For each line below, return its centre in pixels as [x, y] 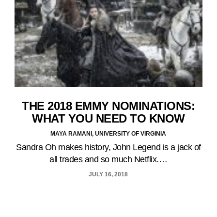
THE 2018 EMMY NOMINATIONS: [108, 106]
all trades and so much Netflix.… [108, 159]
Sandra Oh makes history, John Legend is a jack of [108, 147]
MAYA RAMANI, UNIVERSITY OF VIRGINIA [108, 133]
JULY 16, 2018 [108, 174]
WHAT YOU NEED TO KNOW [108, 118]
